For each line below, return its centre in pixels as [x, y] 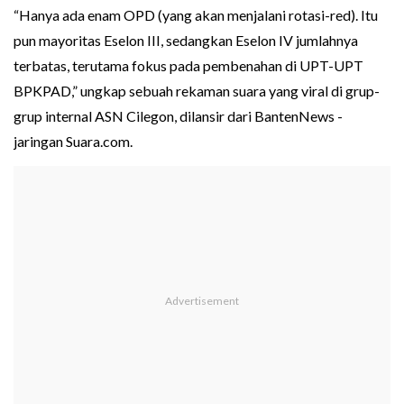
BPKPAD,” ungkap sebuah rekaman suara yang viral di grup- [197, 91]
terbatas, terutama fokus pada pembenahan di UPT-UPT [188, 66]
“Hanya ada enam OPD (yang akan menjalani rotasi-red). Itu [196, 15]
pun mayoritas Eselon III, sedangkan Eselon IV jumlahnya [186, 41]
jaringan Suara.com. [73, 142]
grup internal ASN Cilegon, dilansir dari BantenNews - [178, 116]
